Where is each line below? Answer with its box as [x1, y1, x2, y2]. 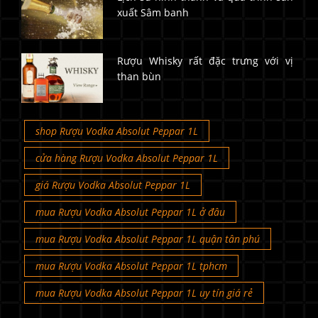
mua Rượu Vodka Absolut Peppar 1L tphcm [35, 258, 227, 273]
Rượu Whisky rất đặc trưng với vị [116, 53, 293, 67]
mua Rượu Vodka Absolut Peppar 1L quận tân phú [35, 231, 260, 246]
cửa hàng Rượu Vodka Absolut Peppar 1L [35, 150, 218, 165]
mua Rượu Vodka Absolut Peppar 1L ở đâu [35, 204, 225, 219]
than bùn [116, 69, 161, 83]
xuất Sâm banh [116, 5, 189, 19]
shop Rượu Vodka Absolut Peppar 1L [35, 124, 198, 138]
